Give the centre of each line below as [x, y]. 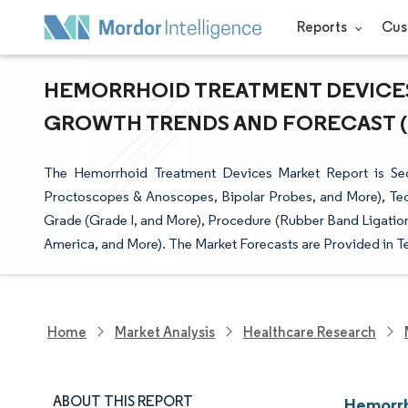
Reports [323, 27]
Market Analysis [165, 331]
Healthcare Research [310, 331]
